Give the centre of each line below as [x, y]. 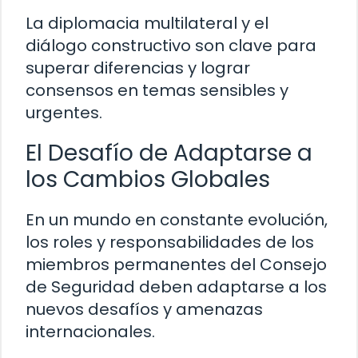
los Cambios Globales [148, 179]
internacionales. [90, 331]
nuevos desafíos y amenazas [144, 309]
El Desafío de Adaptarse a [169, 153]
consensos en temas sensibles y [157, 90]
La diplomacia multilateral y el [147, 23]
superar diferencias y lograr [138, 68]
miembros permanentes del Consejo [176, 264]
